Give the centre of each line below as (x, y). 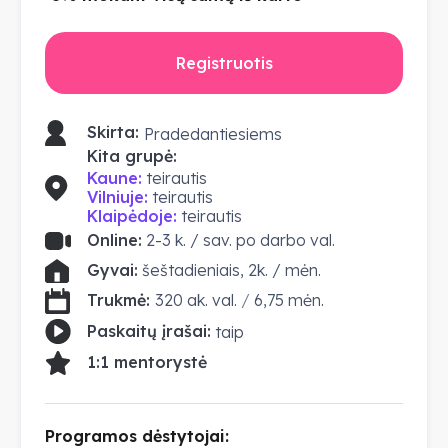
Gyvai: (112, 270)
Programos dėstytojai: (137, 435)
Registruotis (224, 62)
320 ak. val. (196, 300)
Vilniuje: (117, 196)
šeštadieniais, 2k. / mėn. (231, 270)
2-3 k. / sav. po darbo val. (240, 240)
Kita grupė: (134, 155)
